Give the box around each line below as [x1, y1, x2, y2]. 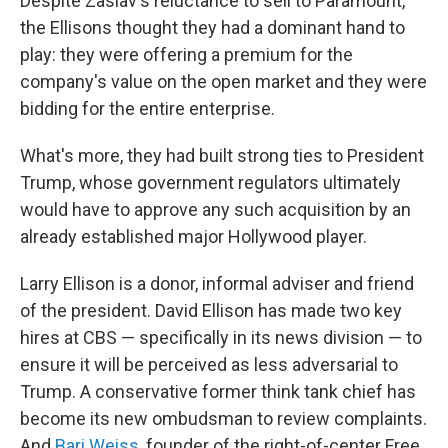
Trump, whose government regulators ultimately [20, 172, 401, 194]
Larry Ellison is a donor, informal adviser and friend [20, 273, 414, 295]
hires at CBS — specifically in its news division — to [20, 327, 422, 349]
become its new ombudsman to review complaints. [20, 408, 427, 430]
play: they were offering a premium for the [20, 44, 353, 66]
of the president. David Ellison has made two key [20, 300, 402, 322]
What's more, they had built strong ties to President [20, 145, 424, 167]
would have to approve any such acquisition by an [20, 199, 411, 221]
